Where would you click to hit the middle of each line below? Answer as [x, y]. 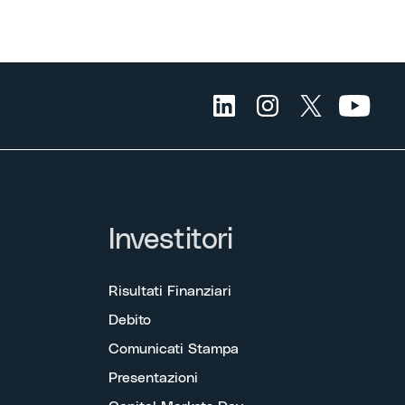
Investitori [171, 240]
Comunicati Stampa [174, 348]
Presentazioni [153, 377]
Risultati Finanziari [170, 291]
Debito [130, 320]
